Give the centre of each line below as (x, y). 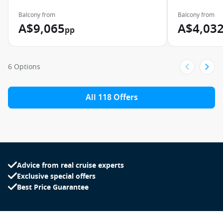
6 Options (24, 67)
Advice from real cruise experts (70, 166)
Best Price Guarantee (53, 187)
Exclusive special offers (56, 176)
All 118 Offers (111, 98)
